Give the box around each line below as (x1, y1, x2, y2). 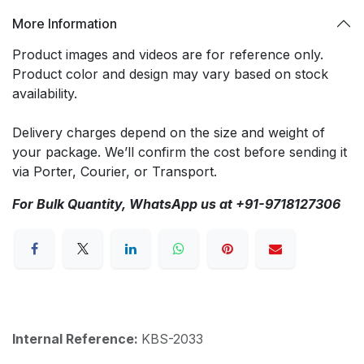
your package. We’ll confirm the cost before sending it (12, 144, 347, 160)
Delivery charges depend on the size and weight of (12, 124, 325, 141)
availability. (12, 85, 77, 102)
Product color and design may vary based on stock (12, 66, 328, 82)
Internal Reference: (12, 331, 141, 348)
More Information (12, 15, 117, 32)
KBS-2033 (141, 331, 203, 348)
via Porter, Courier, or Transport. (12, 163, 217, 180)
